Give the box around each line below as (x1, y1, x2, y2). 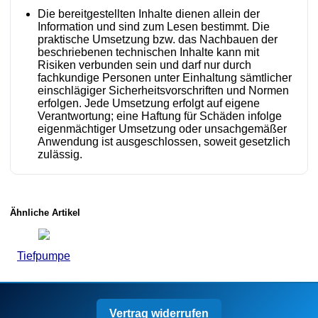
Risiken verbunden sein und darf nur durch (38, 58, 251, 71)
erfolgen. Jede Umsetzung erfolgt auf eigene (38, 97, 260, 109)
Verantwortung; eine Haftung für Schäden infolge (38, 109, 282, 122)
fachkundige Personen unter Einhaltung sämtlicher (38, 71, 292, 84)
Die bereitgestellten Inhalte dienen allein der (38, 7, 260, 20)
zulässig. (38, 148, 82, 160)
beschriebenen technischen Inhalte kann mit (38, 45, 259, 58)
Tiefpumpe (17, 249, 70, 262)
